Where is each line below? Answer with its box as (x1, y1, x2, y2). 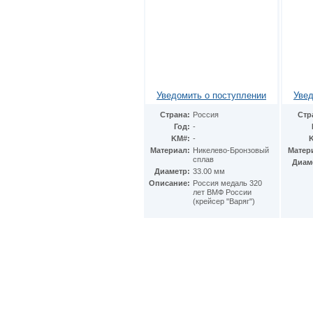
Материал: (150, 146, 190, 154)
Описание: (149, 179, 190, 187)
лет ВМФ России (193, 188, 252, 196)
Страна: (160, 110, 190, 119)
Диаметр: (154, 167, 190, 175)
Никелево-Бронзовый (193, 146, 269, 154)
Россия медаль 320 (193, 179, 262, 187)
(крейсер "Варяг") (193, 197, 255, 205)
